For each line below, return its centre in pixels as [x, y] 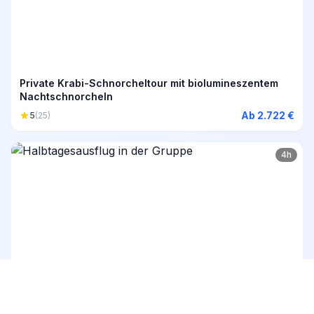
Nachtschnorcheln [66, 97]
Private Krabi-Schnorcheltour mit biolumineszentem [149, 83]
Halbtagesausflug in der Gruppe [100, 270]
